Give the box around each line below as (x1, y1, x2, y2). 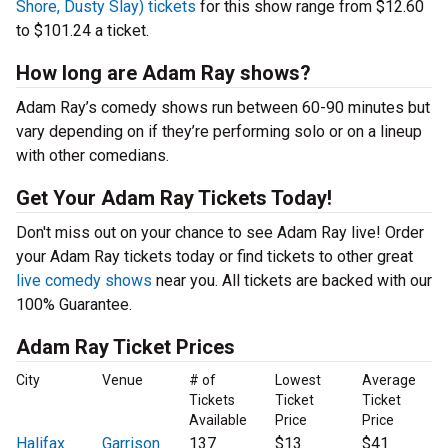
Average (361, 372, 416, 389)
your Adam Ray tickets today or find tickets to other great (16, 247, 413, 267)
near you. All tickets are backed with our (152, 271, 432, 291)
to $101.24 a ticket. (16, 21, 149, 41)
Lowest (275, 372, 322, 389)
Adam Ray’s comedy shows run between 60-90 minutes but (16, 98, 430, 118)
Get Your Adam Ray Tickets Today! (16, 186, 332, 211)
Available (188, 412, 247, 429)
